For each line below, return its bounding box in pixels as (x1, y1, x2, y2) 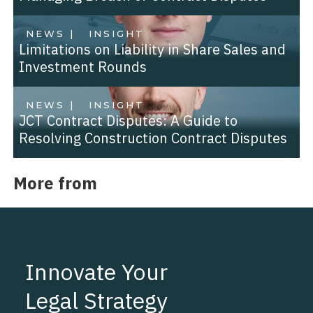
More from (13, 171, 97, 194)
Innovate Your (25, 257, 168, 287)
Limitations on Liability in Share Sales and (18, 40, 286, 59)
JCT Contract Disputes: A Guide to (18, 111, 238, 131)
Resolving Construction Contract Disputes (18, 129, 287, 148)
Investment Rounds (18, 57, 147, 77)
